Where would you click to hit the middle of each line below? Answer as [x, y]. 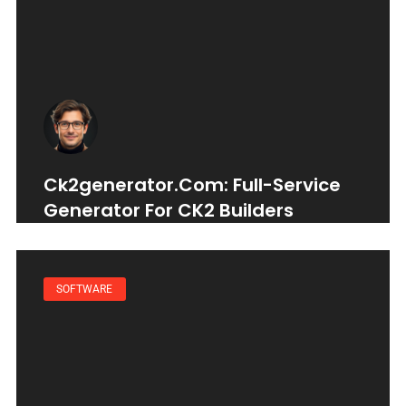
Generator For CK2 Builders [169, 210]
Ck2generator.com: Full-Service [192, 184]
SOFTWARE [85, 289]
